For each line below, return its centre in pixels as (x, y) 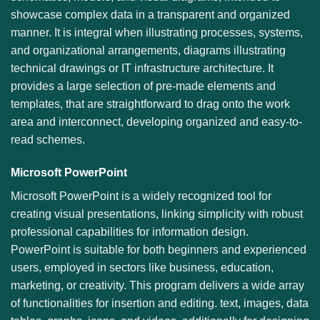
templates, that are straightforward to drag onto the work (150, 104)
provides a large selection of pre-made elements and (143, 86)
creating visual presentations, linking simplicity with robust (157, 214)
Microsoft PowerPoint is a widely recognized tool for (141, 196)
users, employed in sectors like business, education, (142, 267)
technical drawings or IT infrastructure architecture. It (142, 69)
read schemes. (48, 140)
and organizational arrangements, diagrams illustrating (148, 51)
